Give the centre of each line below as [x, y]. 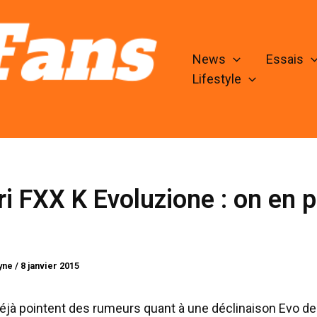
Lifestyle [217, 79]
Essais [284, 59]
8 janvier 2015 [50, 266]
